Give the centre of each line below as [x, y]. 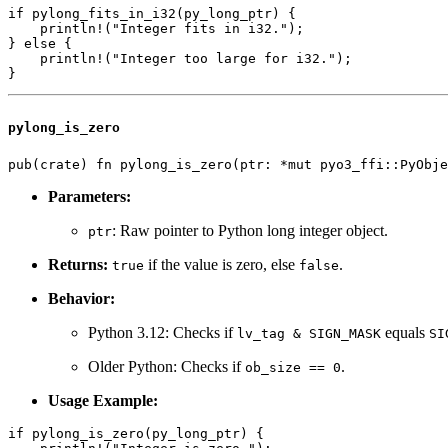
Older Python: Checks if [166, 366]
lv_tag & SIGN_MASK [309, 333]
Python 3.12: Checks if [162, 332]
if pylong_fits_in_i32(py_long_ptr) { [152, 14]
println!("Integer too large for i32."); [180, 59]
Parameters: [89, 196]
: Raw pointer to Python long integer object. [250, 230]
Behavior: [81, 298]
